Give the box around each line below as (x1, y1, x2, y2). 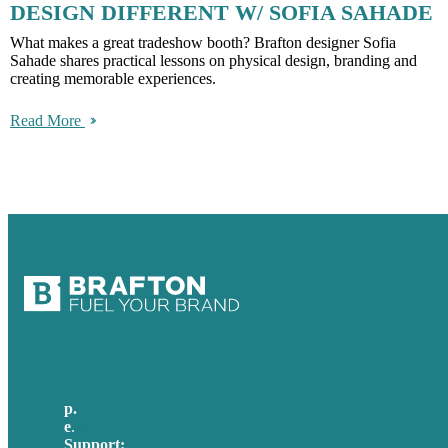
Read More (10, 112, 85, 130)
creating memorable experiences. (10, 70, 216, 88)
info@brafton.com (79, 418, 195, 436)
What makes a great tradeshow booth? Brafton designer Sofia (10, 34, 396, 52)
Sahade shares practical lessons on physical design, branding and (10, 52, 417, 70)
